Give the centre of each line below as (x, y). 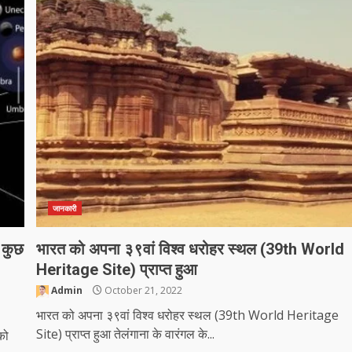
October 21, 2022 (143, 290)
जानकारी (65, 208)
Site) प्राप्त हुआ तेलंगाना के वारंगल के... (126, 334)
